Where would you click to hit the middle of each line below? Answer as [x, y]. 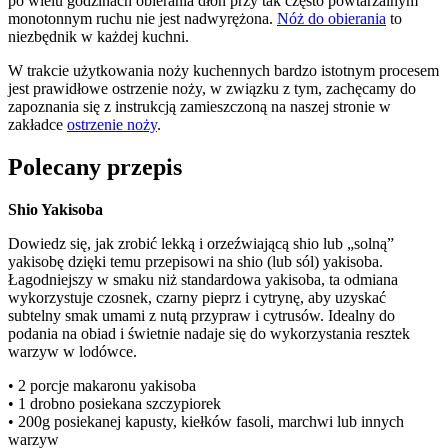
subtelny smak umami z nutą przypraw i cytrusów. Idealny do [201, 316]
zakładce [37, 125]
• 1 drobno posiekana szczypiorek [114, 404]
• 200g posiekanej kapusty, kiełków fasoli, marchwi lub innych [206, 422]
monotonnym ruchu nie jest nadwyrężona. [142, 19]
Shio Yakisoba [55, 210]
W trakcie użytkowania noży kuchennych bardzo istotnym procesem [223, 71]
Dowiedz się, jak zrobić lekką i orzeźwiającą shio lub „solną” [201, 244]
